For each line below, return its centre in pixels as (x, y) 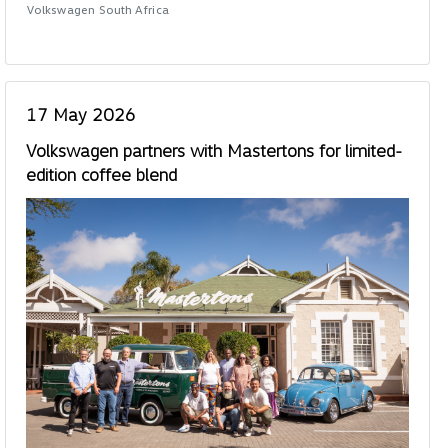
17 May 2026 (80, 113)
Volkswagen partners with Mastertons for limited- (213, 149)
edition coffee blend (101, 173)
